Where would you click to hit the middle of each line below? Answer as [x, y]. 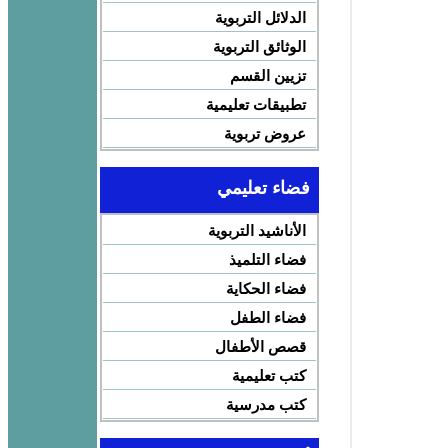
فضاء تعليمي [263, 188]
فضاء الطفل [267, 318]
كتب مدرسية [265, 405]
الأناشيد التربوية [256, 231]
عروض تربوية [264, 134]
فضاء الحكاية [265, 289]
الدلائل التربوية [260, 18]
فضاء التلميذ [267, 260]
